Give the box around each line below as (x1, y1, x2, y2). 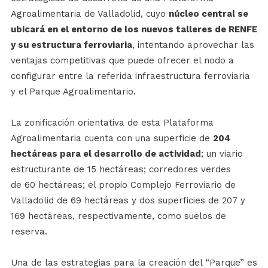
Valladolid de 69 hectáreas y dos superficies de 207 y (10, 195, 245, 206)
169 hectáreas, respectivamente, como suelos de (10, 211, 226, 222)
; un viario (200, 148, 243, 160)
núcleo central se (168, 8, 248, 20)
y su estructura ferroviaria (10, 39, 132, 51)
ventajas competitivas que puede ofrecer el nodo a (10, 55, 234, 66)
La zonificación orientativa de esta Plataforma (10, 117, 214, 129)
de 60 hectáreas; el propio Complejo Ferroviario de (10, 179, 236, 191)
